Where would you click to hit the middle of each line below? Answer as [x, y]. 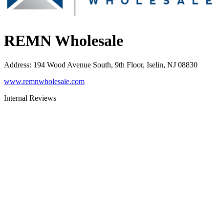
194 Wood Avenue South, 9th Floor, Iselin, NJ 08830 [115, 65]
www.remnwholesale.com [44, 81]
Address [17, 65]
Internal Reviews [30, 98]
